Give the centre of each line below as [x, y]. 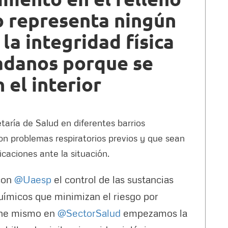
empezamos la [154, 212]
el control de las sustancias [112, 179]
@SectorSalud [89, 212]
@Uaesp [33, 179]
